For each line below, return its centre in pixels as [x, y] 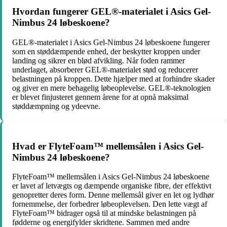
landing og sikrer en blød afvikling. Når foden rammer [99, 60]
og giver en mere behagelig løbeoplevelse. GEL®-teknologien [111, 88]
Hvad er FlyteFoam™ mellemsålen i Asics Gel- [108, 146]
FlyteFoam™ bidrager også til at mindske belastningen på [104, 213]
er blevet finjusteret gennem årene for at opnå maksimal [100, 97]
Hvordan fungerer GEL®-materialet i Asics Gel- [111, 12]
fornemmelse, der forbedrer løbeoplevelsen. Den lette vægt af [110, 204]
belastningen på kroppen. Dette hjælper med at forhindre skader [113, 79]
